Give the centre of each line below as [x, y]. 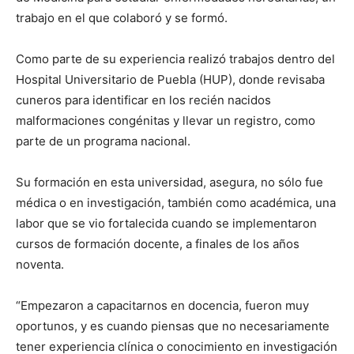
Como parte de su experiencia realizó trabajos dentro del [175, 59]
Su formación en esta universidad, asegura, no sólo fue [169, 183]
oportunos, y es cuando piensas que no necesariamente [173, 326]
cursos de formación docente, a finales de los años [158, 244]
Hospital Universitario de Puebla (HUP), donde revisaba [170, 80]
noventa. [40, 265]
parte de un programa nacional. [103, 141]
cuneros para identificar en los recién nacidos [143, 100]
